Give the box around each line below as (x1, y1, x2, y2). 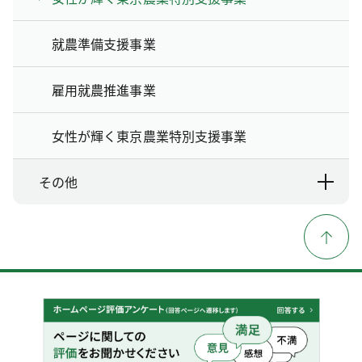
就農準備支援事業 (52, 33, 156, 53)
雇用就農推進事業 (52, 79, 156, 99)
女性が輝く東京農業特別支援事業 (52, 125, 247, 145)
